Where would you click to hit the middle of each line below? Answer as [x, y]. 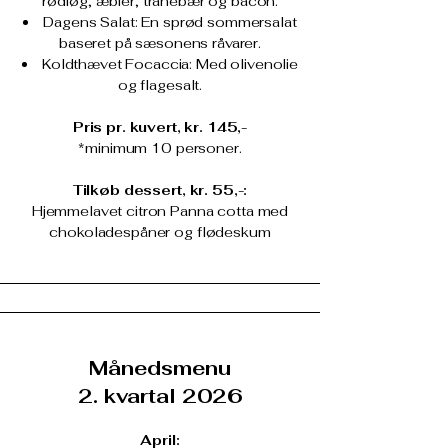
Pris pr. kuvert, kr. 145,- [160, 127]
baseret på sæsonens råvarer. [160, 43]
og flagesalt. [160, 85]
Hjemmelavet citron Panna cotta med [160, 211]
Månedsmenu [160, 368]
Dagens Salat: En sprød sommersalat [170, 22]
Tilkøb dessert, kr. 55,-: [160, 190]
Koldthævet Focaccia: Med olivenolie [170, 64]
